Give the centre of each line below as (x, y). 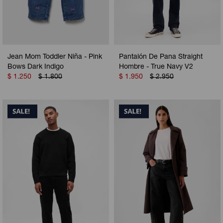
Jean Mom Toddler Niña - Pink (55, 57)
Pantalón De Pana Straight (161, 57)
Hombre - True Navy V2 (156, 67)
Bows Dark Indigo (36, 67)
